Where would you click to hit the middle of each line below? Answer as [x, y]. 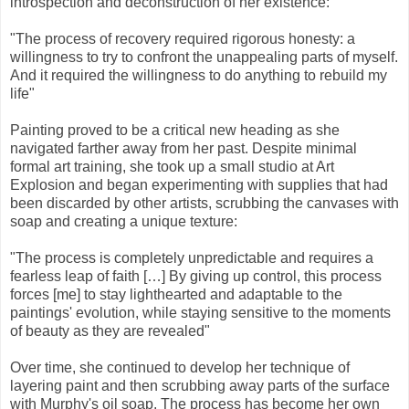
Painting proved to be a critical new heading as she [175, 130]
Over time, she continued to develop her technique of [180, 367]
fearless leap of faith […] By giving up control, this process [196, 276]
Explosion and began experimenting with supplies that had [199, 184]
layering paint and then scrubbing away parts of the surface [200, 385]
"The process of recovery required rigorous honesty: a [183, 38]
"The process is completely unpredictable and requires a [192, 257]
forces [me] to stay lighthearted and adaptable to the [176, 294]
